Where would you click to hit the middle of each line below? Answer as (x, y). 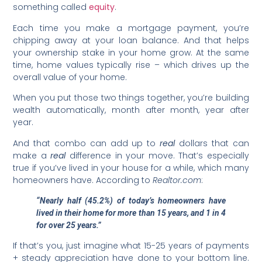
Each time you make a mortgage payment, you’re (131, 28)
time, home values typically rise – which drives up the (131, 65)
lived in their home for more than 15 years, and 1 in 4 (131, 213)
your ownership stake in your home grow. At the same (131, 52)
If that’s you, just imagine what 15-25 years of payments (131, 246)
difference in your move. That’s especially (159, 155)
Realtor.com (177, 180)
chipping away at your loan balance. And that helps (131, 40)
